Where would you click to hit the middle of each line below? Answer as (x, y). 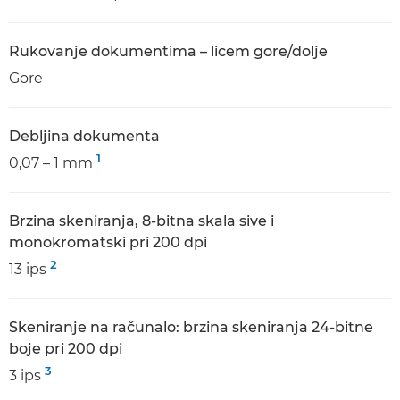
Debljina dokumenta (84, 136)
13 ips (29, 269)
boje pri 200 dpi (66, 349)
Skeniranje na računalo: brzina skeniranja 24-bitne (191, 327)
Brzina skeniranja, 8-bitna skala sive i (142, 221)
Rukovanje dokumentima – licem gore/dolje (168, 51)
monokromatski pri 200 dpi (108, 242)
